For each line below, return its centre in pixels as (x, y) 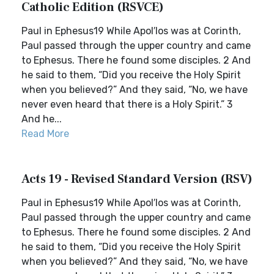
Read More (45, 134)
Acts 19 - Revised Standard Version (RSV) (137, 179)
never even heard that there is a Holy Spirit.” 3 (127, 104)
